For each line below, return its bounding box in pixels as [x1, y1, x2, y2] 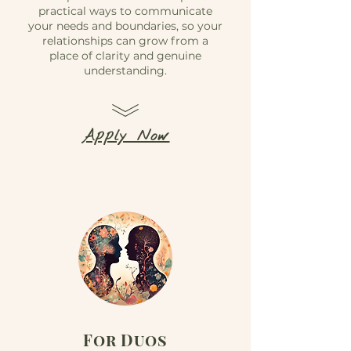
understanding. [84, 63, 167, 78]
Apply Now [81, 125, 170, 147]
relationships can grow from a [42, 34, 208, 48]
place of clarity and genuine [49, 49, 201, 63]
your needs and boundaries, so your [28, 19, 223, 33]
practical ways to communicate [38, 4, 212, 18]
